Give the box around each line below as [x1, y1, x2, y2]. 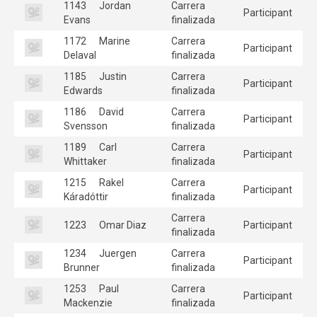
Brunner [64, 261, 100, 273]
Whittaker [64, 155, 107, 167]
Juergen [97, 247, 137, 259]
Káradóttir [64, 190, 108, 202]
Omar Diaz [97, 219, 146, 231]
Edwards [64, 84, 103, 96]
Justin [97, 70, 127, 82]
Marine [97, 35, 130, 47]
